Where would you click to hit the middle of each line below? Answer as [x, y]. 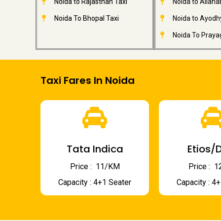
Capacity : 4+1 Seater [95, 182]
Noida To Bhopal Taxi [86, 18]
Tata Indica [95, 149]
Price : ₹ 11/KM [95, 166]
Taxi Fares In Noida [88, 80]
